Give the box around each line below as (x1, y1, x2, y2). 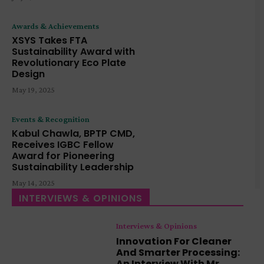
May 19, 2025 (12, 84, 55, 94)
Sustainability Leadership (12, 160, 134, 174)
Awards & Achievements (12, 21, 99, 31)
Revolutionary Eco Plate (12, 55, 126, 70)
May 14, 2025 (12, 177, 55, 187)
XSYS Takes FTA (12, 33, 87, 47)
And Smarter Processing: (116, 246, 240, 260)
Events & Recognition (12, 114, 90, 124)
